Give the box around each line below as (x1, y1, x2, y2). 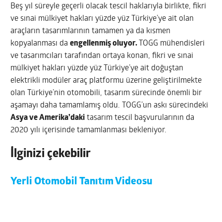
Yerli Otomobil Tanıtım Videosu (10, 176, 153, 187)
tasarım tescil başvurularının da (85, 114, 195, 122)
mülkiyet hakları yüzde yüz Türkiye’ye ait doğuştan (10, 64, 184, 73)
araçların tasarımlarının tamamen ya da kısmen (10, 27, 171, 36)
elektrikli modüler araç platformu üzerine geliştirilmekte (10, 77, 202, 85)
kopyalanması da (10, 40, 70, 48)
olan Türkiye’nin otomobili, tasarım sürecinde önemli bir (10, 89, 202, 98)
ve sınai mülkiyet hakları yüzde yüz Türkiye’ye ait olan (10, 15, 194, 23)
